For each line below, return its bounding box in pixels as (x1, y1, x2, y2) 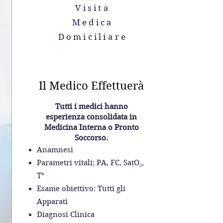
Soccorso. (75, 133, 108, 142)
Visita (75, 3, 111, 13)
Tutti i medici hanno (55, 102, 128, 111)
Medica (72, 17, 114, 27)
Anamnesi (36, 145, 73, 154)
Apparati (36, 197, 68, 206)
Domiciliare (58, 32, 128, 42)
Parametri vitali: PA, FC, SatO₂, (36, 158, 144, 167)
